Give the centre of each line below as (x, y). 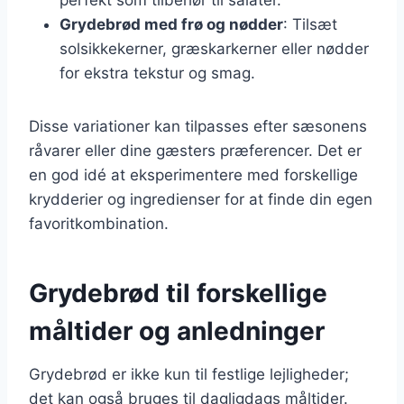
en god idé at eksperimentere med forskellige (193, 174)
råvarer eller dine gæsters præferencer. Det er (195, 150)
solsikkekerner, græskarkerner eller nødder (214, 48)
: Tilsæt (310, 24)
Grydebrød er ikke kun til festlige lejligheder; (189, 374)
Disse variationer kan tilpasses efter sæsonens (198, 126)
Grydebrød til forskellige (178, 293)
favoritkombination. (99, 223)
